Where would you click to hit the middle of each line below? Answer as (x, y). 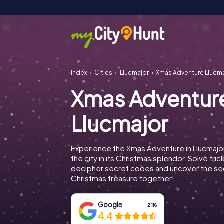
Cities (104, 73)
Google (110, 205)
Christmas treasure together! (123, 178)
